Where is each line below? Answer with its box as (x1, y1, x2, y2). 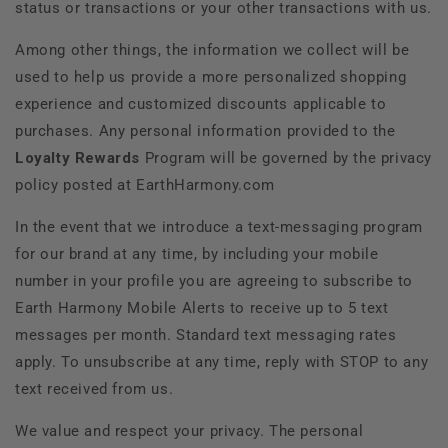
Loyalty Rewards (15, 148, 140, 167)
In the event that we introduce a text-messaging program (15, 217, 424, 236)
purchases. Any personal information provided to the (15, 121, 396, 140)
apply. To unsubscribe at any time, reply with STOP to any (15, 352, 429, 371)
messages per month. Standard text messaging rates (15, 325, 397, 344)
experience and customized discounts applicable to (15, 94, 387, 113)
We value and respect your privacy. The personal (15, 421, 364, 440)
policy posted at (15, 175, 137, 194)
